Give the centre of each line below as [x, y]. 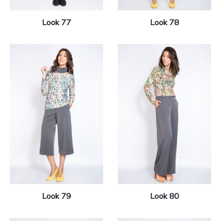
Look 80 [165, 196]
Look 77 [56, 22]
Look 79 [56, 196]
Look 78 [165, 22]
